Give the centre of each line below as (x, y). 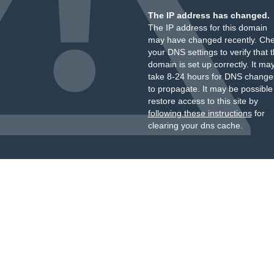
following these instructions (200, 113)
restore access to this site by (203, 101)
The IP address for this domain (207, 28)
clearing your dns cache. (195, 125)
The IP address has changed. (209, 15)
